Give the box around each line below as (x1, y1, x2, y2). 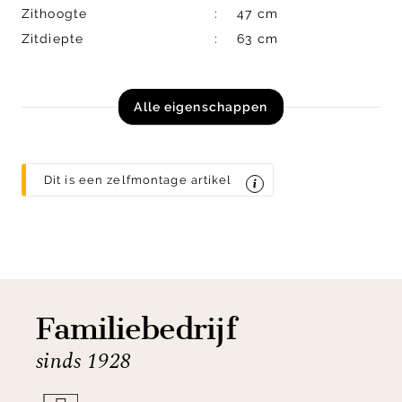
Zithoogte (22, 6, 88, 22)
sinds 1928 (36, 345, 132, 378)
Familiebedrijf (36, 310, 236, 347)
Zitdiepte (22, 31, 84, 47)
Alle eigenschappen (134, 99, 268, 114)
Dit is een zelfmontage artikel (44, 172, 232, 187)
